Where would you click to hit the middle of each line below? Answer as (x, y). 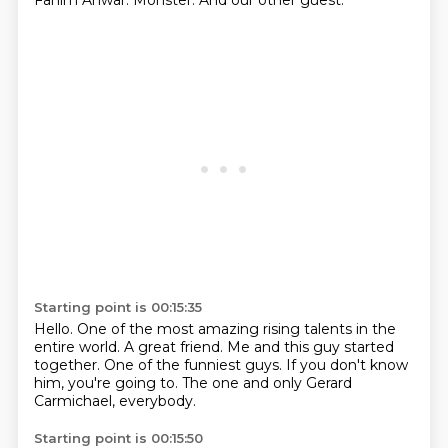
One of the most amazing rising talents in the (236, 329)
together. (68, 365)
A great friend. (175, 347)
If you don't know (346, 365)
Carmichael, (76, 401)
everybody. (157, 401)
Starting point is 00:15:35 (117, 307)
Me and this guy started (310, 347)
